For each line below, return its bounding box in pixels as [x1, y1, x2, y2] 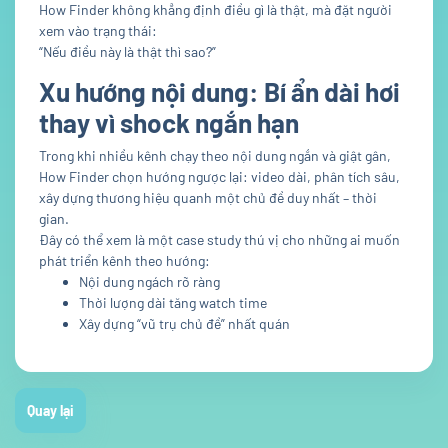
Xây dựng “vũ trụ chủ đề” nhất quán [79, 315, 290, 333]
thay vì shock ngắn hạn [39, 107, 299, 139]
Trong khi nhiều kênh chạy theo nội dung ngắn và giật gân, [39, 147, 391, 165]
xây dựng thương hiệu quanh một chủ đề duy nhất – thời [39, 189, 377, 207]
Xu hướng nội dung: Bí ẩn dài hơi [39, 76, 400, 108]
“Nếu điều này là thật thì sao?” [39, 43, 216, 61]
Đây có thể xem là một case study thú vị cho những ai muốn [39, 231, 400, 249]
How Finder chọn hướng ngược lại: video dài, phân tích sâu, [39, 168, 400, 186]
